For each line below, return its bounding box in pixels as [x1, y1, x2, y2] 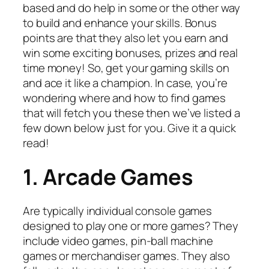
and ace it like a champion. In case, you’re [23, 74, 228, 91]
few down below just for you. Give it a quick [23, 119, 236, 136]
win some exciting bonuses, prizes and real [23, 44, 238, 61]
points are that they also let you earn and [23, 29, 228, 46]
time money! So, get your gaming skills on [23, 59, 229, 76]
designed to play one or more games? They [23, 218, 238, 234]
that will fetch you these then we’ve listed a [23, 104, 240, 121]
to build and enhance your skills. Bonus [23, 14, 217, 31]
